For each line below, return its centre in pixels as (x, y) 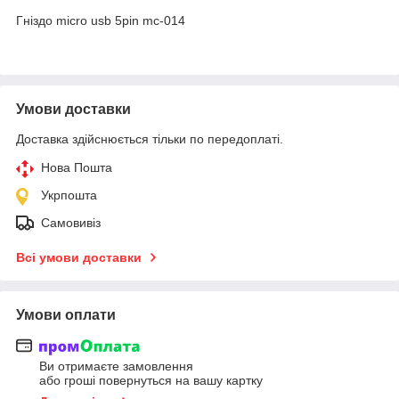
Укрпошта (69, 195)
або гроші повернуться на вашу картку (151, 381)
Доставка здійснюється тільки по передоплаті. (150, 138)
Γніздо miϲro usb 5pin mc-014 (101, 20)
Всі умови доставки (79, 257)
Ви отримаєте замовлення (116, 366)
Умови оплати (66, 314)
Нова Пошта (77, 167)
